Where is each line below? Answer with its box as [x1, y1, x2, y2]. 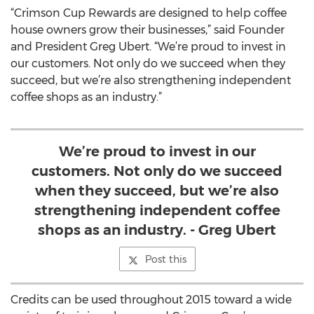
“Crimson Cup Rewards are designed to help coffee [11, 6, 287, 20]
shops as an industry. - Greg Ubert [38, 221, 276, 238]
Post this [144, 253, 186, 266]
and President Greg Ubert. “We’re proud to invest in [11, 40, 286, 53]
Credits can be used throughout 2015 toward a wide [11, 293, 292, 306]
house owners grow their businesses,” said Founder [11, 23, 285, 36]
